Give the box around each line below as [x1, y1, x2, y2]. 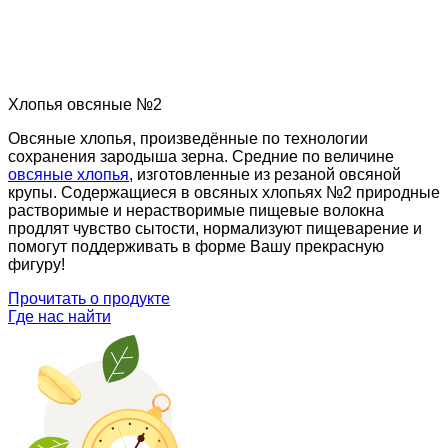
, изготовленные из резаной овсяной [129, 165, 401, 183]
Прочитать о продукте [8, 289, 170, 307]
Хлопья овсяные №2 [8, 95, 162, 113]
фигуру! [8, 255, 65, 273]
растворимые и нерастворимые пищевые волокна [8, 201, 384, 219]
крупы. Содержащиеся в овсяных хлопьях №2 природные [8, 183, 440, 201]
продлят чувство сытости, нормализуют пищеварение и [8, 219, 422, 237]
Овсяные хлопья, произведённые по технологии [8, 129, 368, 147]
